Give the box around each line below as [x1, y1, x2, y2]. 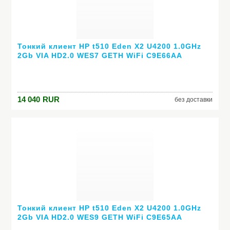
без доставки [174, 96, 213, 103]
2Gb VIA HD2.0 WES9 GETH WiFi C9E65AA [17, 213, 183, 221]
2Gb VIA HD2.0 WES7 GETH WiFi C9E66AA [17, 51, 183, 60]
